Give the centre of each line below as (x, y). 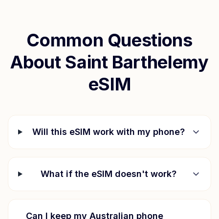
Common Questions (109, 40)
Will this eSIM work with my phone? (109, 132)
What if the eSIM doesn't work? (109, 174)
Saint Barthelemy (137, 62)
